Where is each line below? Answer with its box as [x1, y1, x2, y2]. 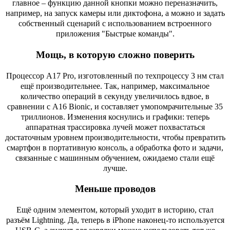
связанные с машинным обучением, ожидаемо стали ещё [15, 153, 215, 162]
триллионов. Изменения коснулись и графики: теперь [21, 112, 209, 121]
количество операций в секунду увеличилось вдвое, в [21, 91, 209, 101]
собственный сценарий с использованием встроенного [18, 19, 212, 28]
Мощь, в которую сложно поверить [35, 49, 195, 60]
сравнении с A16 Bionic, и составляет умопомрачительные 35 [7, 102, 223, 111]
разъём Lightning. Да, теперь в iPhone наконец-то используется [6, 216, 224, 225]
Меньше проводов [74, 183, 156, 195]
